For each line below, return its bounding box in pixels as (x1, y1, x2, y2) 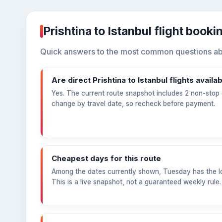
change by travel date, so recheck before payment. (52, 100, 215, 108)
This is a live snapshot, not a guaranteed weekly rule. (52, 178, 221, 186)
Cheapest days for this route (52, 154, 161, 163)
